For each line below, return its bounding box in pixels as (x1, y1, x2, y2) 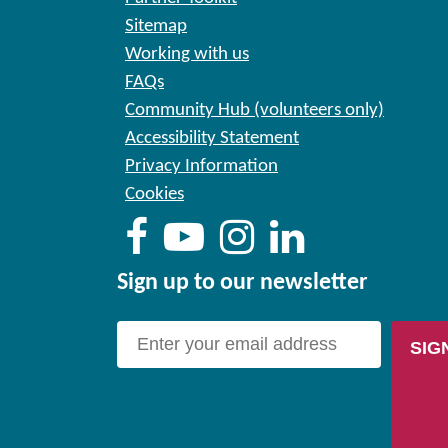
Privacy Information (125, 157, 278, 176)
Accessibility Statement (125, 129, 299, 148)
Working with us (125, 45, 249, 64)
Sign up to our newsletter (117, 271, 368, 295)
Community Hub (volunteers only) (125, 101, 384, 120)
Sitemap (125, 17, 187, 36)
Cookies (125, 185, 184, 204)
